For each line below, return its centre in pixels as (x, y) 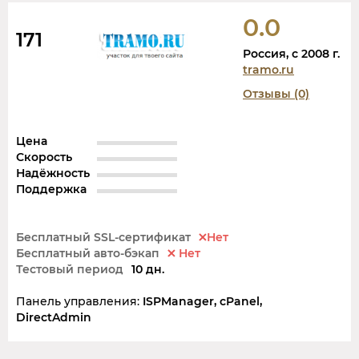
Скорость (44, 157)
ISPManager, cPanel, (202, 301)
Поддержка (51, 189)
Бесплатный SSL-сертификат (103, 237)
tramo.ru (268, 69)
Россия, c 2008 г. (291, 53)
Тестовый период (70, 269)
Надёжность (53, 173)
